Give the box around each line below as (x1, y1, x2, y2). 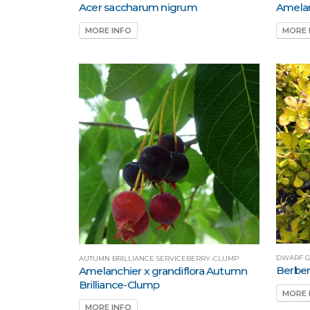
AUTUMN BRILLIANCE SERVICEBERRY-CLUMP (79, 254, 239, 262)
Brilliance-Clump (79, 277, 160, 291)
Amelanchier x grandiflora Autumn (79, 264, 248, 277)
